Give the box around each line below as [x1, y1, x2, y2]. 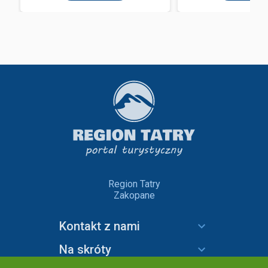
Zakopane [113, 189, 155, 201]
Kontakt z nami [59, 218, 140, 233]
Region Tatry [108, 178, 160, 190]
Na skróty [59, 242, 111, 257]
